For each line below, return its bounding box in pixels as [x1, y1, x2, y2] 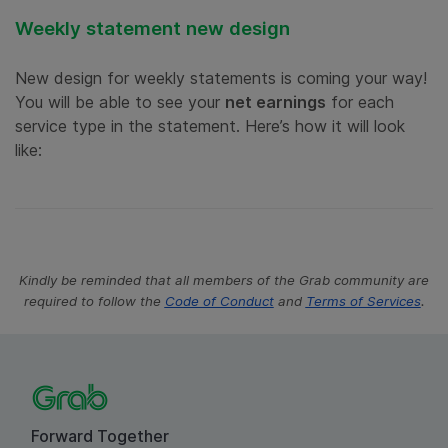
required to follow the [23, 293, 165, 310]
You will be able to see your [15, 92, 225, 113]
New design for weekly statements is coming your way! [15, 68, 427, 89]
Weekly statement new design [15, 17, 290, 41]
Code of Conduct [164, 293, 274, 310]
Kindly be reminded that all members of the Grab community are [19, 272, 429, 289]
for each [326, 92, 394, 113]
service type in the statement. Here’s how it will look [15, 116, 405, 137]
